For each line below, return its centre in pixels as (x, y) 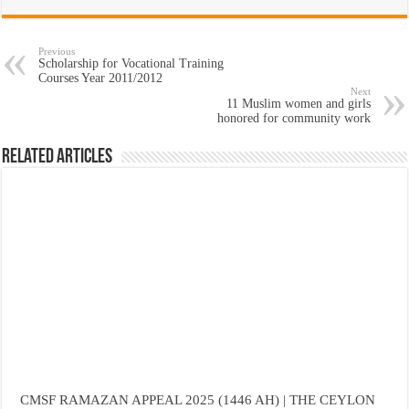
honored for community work (294, 118)
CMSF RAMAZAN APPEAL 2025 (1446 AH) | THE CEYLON (198, 399)
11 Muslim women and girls (298, 103)
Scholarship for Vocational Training (131, 63)
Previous (57, 51)
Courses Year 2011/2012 (101, 78)
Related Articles (58, 157)
